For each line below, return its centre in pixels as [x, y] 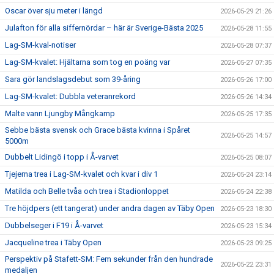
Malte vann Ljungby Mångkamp [60, 113]
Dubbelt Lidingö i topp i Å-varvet [62, 157]
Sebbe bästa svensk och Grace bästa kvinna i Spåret [98, 130]
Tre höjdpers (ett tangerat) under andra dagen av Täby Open [110, 208]
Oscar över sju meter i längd [54, 10]
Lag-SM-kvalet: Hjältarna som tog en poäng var [87, 62]
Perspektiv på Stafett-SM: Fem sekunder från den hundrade [109, 259]
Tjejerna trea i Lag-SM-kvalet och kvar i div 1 [81, 174]
